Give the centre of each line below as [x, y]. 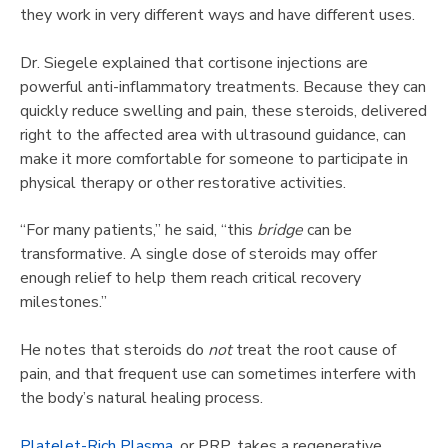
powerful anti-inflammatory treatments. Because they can [223, 87]
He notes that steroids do [114, 349]
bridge [280, 229]
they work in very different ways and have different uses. [217, 15]
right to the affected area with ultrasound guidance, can [213, 135]
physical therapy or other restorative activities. [183, 183]
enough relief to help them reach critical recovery [190, 277]
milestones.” [63, 301]
